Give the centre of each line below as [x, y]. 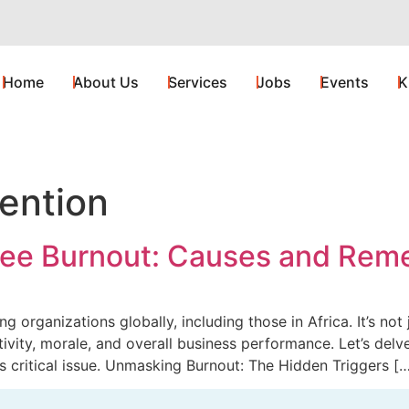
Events [344, 82]
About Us [105, 82]
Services [197, 82]
